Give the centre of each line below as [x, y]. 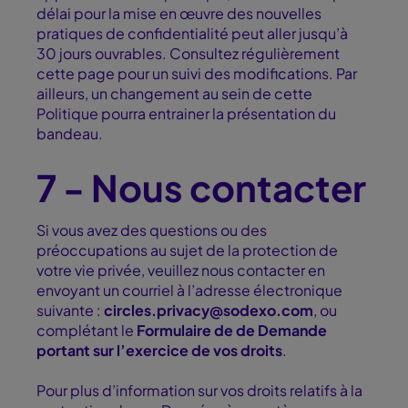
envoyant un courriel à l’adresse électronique [189, 291]
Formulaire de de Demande [232, 331]
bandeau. [70, 134]
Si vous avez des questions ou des [152, 230]
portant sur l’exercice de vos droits [159, 351]
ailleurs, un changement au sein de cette [174, 94]
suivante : [70, 311]
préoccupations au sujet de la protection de [187, 250]
